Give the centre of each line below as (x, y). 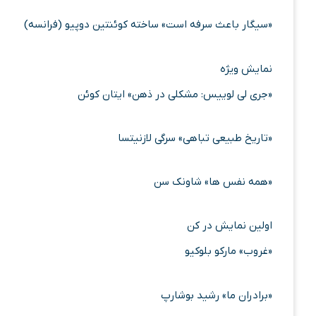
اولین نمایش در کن (230, 226)
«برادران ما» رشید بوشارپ (217, 295)
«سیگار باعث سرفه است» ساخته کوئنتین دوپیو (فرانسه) (148, 25)
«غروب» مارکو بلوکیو (229, 251)
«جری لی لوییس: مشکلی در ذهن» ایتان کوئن (175, 94)
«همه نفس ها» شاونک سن (213, 182)
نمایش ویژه (246, 69)
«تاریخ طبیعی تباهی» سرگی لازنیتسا (195, 138)
